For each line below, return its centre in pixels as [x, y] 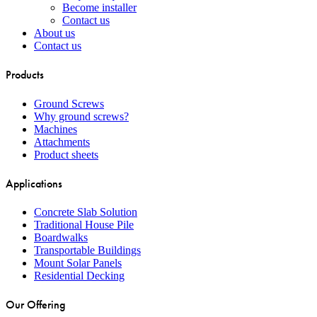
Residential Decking [79, 276]
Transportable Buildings [87, 250]
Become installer [99, 8]
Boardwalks [61, 238]
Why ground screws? [81, 116]
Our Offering [35, 305]
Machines [56, 129]
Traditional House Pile [84, 225]
